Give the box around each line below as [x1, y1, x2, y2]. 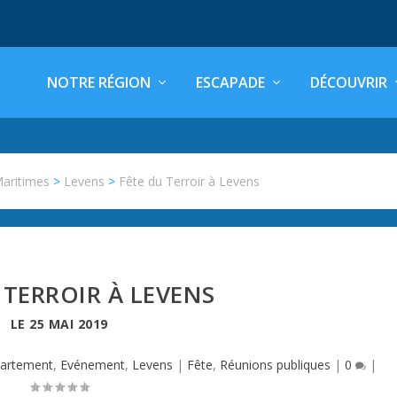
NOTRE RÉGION [47, 73, 151, 92]
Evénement [59, 356, 125, 373]
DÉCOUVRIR [310, 73, 387, 92]
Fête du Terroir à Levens [119, 173, 261, 190]
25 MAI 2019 [29, 315, 108, 332]
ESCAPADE [196, 73, 265, 92]
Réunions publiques [219, 356, 331, 373]
